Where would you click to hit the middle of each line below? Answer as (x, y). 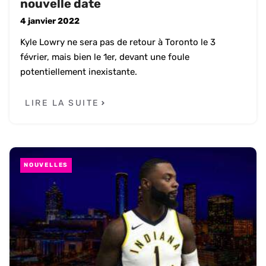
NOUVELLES (46, 165)
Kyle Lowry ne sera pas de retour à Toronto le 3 (118, 42)
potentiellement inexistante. (79, 72)
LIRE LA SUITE (62, 103)
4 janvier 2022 (50, 21)
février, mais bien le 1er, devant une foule (105, 57)
